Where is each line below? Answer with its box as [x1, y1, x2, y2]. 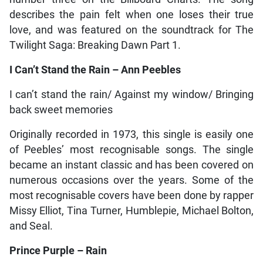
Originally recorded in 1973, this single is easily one [9, 128, 254, 140]
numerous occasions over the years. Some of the [9, 174, 254, 186]
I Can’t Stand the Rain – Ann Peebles [9, 63, 181, 76]
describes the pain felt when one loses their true [9, 8, 254, 21]
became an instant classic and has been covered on [9, 159, 254, 171]
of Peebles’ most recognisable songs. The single [9, 143, 254, 156]
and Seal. [9, 220, 53, 232]
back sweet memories [9, 103, 113, 116]
